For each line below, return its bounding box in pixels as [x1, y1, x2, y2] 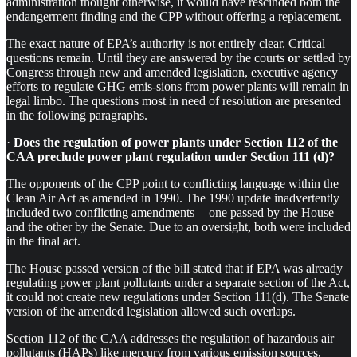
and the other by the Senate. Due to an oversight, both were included [6, 219, 351, 233]
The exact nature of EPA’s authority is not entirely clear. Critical [6, 36, 325, 50]
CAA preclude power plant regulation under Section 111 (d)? [6, 149, 335, 163]
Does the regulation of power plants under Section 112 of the [14, 135, 338, 149]
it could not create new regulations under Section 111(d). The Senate [6, 289, 349, 304]
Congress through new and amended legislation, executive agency [6, 65, 338, 79]
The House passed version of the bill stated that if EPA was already [6, 261, 343, 275]
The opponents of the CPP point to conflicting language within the [6, 176, 339, 190]
